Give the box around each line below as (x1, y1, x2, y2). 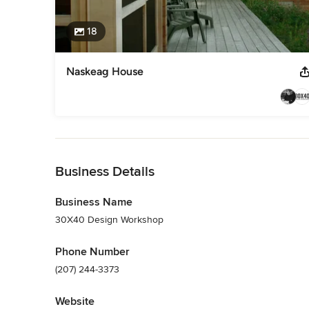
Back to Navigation (55, 139, 136, 151)
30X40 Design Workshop (55, 213, 163, 226)
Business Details (55, 163, 154, 180)
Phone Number (55, 244, 130, 259)
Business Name (55, 195, 132, 209)
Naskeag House (66, 64, 143, 78)
